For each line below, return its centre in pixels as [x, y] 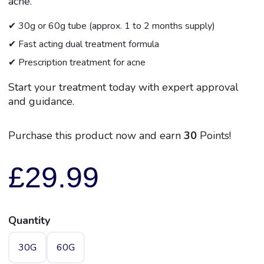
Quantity [29, 220]
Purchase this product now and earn [96, 135]
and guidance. [41, 101]
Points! [214, 135]
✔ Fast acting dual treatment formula [83, 44]
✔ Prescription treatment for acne [77, 62]
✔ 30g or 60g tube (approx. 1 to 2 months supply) [111, 26]
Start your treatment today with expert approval [123, 87]
